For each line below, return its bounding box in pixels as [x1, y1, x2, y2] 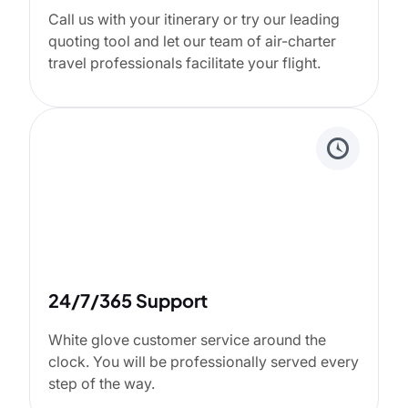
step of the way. [48, 373, 155, 393]
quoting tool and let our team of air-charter [48, 31, 336, 50]
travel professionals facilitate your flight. [48, 53, 321, 72]
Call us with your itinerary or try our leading [48, 9, 340, 28]
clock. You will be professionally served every [48, 352, 359, 371]
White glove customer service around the [48, 330, 326, 349]
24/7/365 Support [48, 288, 208, 311]
